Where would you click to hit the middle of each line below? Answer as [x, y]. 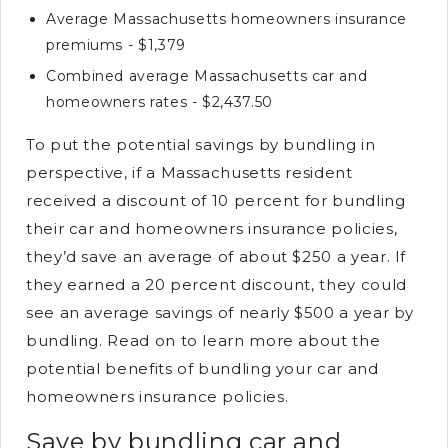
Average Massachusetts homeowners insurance [226, 19]
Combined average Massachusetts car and [207, 76]
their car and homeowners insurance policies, [212, 228]
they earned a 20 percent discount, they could [216, 284]
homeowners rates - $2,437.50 [159, 102]
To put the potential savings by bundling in [201, 144]
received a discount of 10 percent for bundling [216, 200]
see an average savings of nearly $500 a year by [220, 312]
